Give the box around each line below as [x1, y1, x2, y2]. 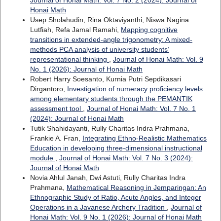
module [30, 154, 55, 162]
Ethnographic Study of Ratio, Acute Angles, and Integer [30, 193, 201, 202]
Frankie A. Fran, [30, 134, 82, 143]
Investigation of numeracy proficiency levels [67, 85, 203, 93]
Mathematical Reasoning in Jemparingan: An [66, 184, 206, 192]
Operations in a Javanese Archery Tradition [30, 203, 167, 212]
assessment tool [30, 105, 83, 113]
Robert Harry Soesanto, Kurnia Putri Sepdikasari [30, 75, 181, 83]
